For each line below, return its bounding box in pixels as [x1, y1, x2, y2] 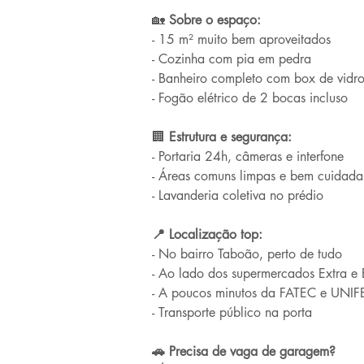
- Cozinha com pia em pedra [152, 50, 311, 67]
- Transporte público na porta [152, 304, 312, 321]
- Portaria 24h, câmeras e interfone [152, 148, 344, 165]
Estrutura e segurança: [165, 128, 292, 145]
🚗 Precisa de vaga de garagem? [152, 343, 336, 360]
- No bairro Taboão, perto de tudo [152, 245, 342, 262]
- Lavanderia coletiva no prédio [152, 187, 323, 204]
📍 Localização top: [152, 226, 262, 243]
